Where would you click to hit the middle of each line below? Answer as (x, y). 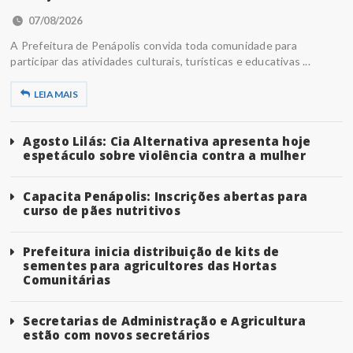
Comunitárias (67, 280)
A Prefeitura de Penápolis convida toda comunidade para (154, 46)
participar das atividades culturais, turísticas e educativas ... (160, 61)
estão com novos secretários (117, 335)
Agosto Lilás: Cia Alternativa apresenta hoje (167, 141)
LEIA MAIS (56, 95)
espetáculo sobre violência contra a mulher (164, 156)
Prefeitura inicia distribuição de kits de (151, 252)
